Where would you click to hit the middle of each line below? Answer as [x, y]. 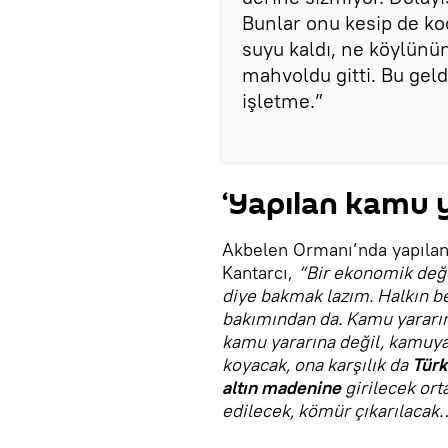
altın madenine [281, 387]
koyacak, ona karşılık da [317, 364]
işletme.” [282, 100]
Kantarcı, [260, 272]
